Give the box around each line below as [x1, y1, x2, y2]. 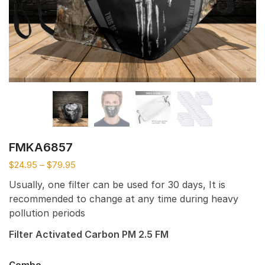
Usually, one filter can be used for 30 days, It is [9, 178, 225, 190]
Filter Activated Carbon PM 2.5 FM [9, 228, 169, 241]
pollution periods [9, 206, 85, 219]
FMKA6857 [9, 140, 73, 154]
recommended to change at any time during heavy [9, 192, 238, 205]
